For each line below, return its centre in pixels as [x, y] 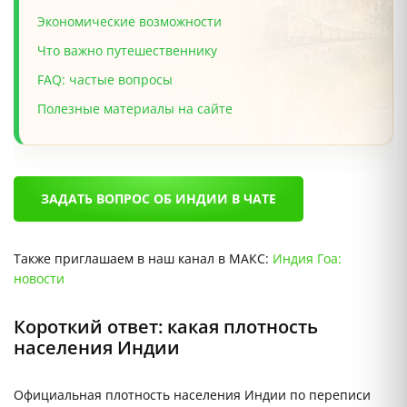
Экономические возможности [129, 22]
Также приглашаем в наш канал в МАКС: [143, 259]
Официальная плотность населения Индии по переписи [192, 395]
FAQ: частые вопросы [105, 80]
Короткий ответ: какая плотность [166, 327]
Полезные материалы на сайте [135, 109]
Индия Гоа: [307, 259]
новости [39, 279]
